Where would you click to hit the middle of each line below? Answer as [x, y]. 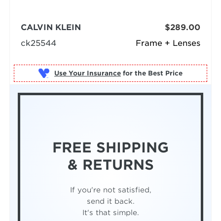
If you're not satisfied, [110, 189]
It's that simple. [110, 212]
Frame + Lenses [168, 43]
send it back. [110, 201]
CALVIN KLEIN [51, 28]
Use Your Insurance [87, 73]
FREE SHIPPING [110, 147]
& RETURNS [110, 165]
